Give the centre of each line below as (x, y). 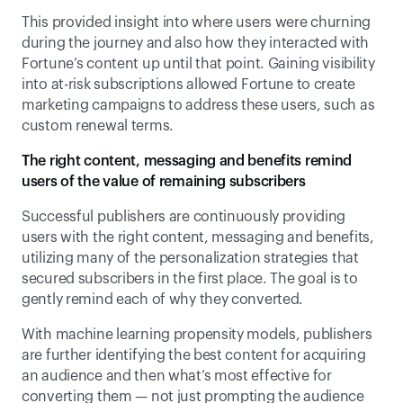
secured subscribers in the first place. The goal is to (190, 279)
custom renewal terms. (101, 126)
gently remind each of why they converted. (166, 300)
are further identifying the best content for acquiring (194, 355)
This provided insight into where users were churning (197, 22)
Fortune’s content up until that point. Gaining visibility (198, 64)
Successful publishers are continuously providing (184, 217)
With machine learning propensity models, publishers (197, 335)
